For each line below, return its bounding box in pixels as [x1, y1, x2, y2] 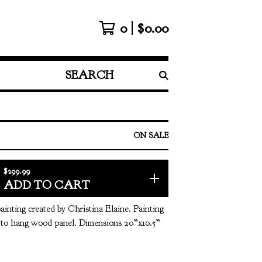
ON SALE [133, 130, 168, 140]
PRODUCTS [60, 89, 111, 101]
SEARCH [60, 75, 99, 87]
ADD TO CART [4, 178, 90, 192]
